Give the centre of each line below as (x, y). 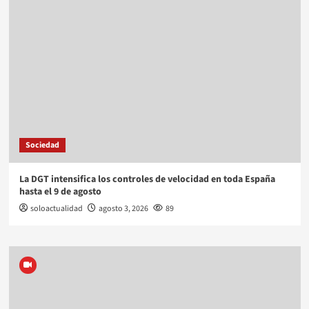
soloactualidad (56, 208)
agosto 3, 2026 (123, 208)
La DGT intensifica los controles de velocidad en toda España (147, 179)
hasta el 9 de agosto (60, 191)
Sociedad (42, 145)
